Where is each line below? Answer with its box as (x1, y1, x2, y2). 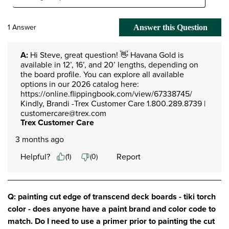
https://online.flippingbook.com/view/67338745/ (20, 87, 192, 100)
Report (117, 150, 141, 163)
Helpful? (20, 150, 50, 163)
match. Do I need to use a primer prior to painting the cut (8, 215, 215, 227)
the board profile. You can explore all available (20, 68, 184, 80)
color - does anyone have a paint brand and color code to (8, 202, 216, 215)
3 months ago (15, 133, 64, 145)
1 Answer (8, 21, 36, 33)
